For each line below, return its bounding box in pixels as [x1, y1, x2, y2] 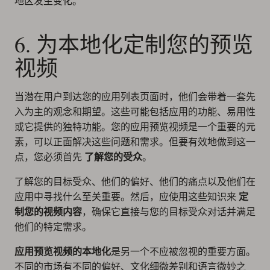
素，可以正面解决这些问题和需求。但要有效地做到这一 [14, 137, 256, 147]
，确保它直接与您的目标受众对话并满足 [82, 207, 256, 217]
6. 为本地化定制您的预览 [14, 30, 253, 58]
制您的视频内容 [14, 207, 82, 217]
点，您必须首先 [14, 152, 84, 162]
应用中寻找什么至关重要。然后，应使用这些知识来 [14, 192, 239, 202]
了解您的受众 [84, 152, 142, 162]
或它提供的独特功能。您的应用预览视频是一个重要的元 [14, 122, 256, 132]
